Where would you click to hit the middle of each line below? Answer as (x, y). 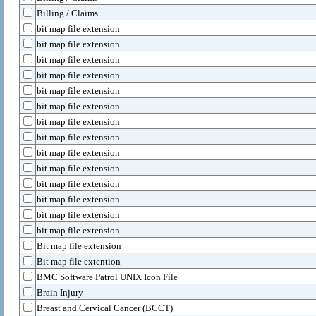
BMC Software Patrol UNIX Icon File (107, 277)
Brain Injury (60, 292)
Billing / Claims (67, 13)
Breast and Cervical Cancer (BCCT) (105, 308)
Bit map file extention (79, 261)
